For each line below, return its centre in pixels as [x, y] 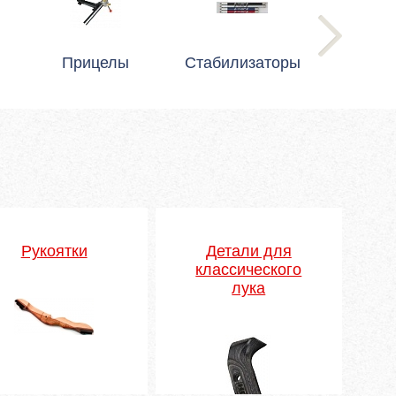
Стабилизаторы [242, 63]
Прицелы [95, 63]
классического [249, 270]
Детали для [248, 251]
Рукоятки [54, 251]
